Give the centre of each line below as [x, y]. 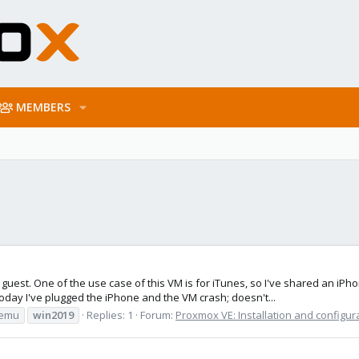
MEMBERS [44, 107]
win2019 [53, 315]
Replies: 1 [110, 315]
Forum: [158, 315]
